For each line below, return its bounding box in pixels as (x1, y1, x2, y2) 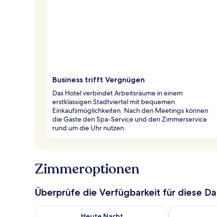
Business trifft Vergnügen (52, 75, 145, 84)
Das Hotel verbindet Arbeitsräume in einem (52, 88, 183, 97)
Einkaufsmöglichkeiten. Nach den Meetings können (52, 106, 208, 115)
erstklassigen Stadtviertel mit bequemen (52, 97, 175, 106)
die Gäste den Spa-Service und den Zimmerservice (52, 114, 207, 124)
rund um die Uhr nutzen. (52, 123, 126, 132)
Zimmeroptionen (35, 159, 139, 178)
